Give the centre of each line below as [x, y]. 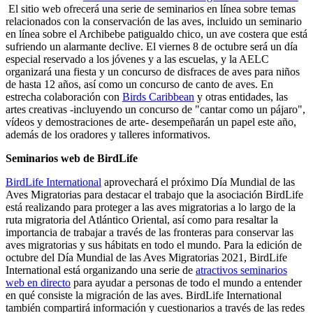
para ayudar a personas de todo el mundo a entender [186, 282]
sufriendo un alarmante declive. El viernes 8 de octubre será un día [152, 46]
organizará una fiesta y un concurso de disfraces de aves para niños [153, 71]
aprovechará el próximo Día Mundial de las [198, 182]
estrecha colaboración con [64, 96]
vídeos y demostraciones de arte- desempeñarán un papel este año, [151, 122]
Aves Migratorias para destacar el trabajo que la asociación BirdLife [154, 194]
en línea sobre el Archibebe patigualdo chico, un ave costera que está [156, 34]
